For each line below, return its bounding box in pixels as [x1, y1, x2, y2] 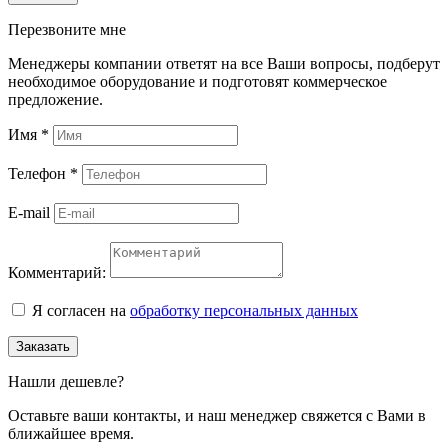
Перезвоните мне [8, 20, 126, 38]
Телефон [8, 164, 70, 182]
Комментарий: [8, 263, 106, 281]
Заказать [16, 338, 70, 354]
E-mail [8, 203, 54, 221]
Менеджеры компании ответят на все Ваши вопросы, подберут [8, 54, 440, 72]
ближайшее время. [8, 424, 134, 442]
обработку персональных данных [130, 301, 358, 319]
